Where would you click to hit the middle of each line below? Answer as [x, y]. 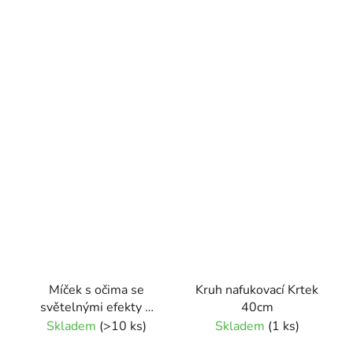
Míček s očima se [96, 290]
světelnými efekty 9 [96, 307]
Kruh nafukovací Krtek [257, 290]
